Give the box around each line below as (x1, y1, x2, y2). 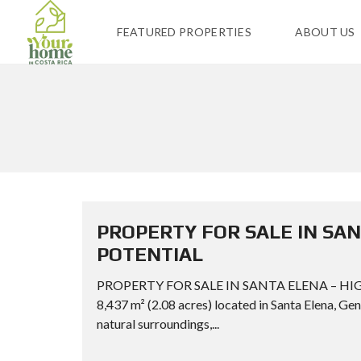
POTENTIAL (97, 243, 203, 265)
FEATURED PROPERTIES (117, 25, 252, 39)
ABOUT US (295, 25, 355, 39)
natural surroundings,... (97, 316, 219, 331)
